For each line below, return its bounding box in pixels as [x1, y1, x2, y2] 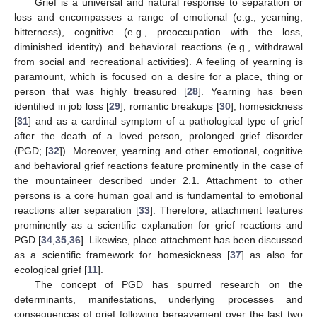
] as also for [241, 249, 303, 261]
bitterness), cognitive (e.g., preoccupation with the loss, [14, 26, 303, 38]
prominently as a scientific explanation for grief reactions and [14, 219, 303, 231]
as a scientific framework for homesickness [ [14, 249, 230, 261]
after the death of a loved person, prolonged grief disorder [14, 130, 303, 142]
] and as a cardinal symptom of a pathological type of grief [28, 115, 303, 127]
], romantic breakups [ [120, 100, 219, 113]
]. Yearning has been [197, 86, 303, 98]
